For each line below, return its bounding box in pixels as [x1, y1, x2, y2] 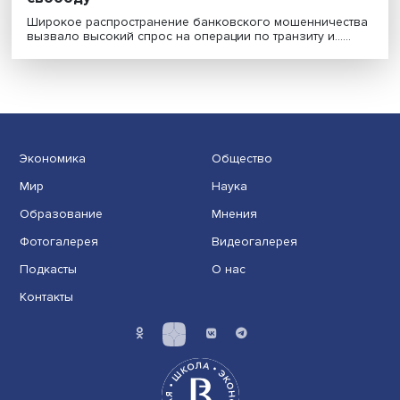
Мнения [243, 296, 296, 314]
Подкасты [21, 360, 88, 378]
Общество [243, 233, 313, 251]
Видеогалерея [243, 328, 342, 346]
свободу [30, 46, 105, 69]
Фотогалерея [21, 328, 113, 346]
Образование [21, 296, 118, 314]
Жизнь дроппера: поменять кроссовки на [30, 26, 390, 48]
